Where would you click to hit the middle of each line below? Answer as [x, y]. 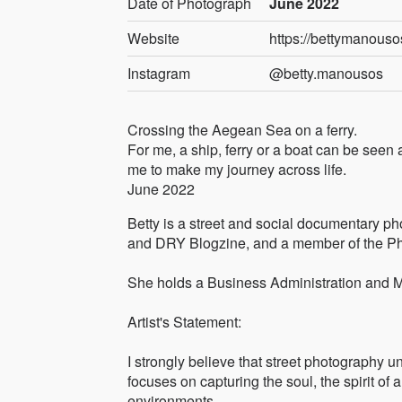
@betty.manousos [327, 74]
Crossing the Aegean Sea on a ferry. [242, 130]
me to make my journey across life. [237, 170]
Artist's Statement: [184, 322]
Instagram [159, 74]
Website [153, 39]
